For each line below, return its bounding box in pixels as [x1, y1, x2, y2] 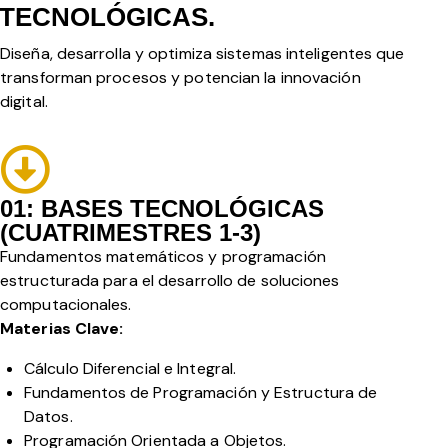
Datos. [24, 406, 77, 428]
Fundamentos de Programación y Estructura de [24, 382, 378, 404]
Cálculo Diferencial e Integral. [24, 358, 237, 380]
